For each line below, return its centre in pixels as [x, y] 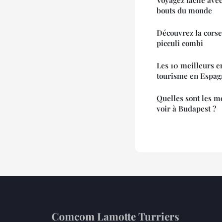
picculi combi [180, 43]
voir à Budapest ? [186, 108]
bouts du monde [184, 10]
